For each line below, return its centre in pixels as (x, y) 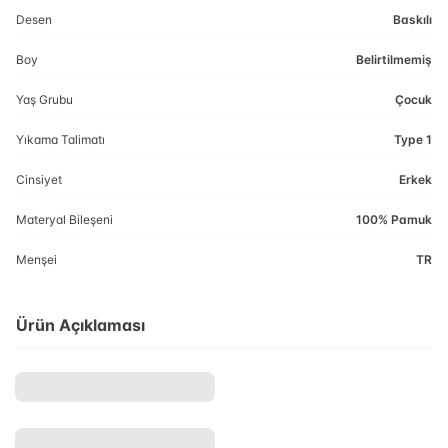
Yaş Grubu (44, 99)
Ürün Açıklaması (80, 325)
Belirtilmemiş (394, 59)
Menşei (36, 259)
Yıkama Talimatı (60, 139)
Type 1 (413, 139)
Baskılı (412, 19)
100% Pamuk (394, 219)
